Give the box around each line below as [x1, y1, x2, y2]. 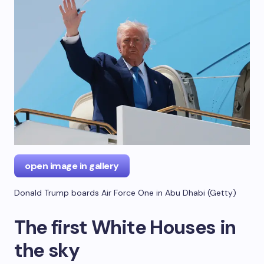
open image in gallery [25, 159, 119, 172]
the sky [14, 237, 80, 263]
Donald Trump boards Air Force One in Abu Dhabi [14, 187, 205, 198]
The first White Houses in [14, 214, 236, 240]
